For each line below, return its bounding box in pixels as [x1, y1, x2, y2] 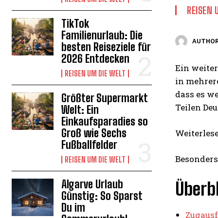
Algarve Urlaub [61, 177, 124, 191]
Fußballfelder [61, 138, 118, 151]
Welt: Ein [61, 103, 99, 116]
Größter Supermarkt [61, 91, 148, 105]
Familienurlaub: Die [61, 28, 143, 42]
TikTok [61, 17, 90, 30]
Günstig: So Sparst [61, 189, 143, 202]
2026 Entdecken [61, 52, 130, 65]
